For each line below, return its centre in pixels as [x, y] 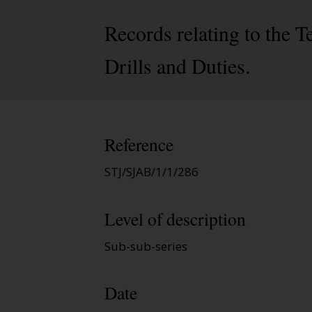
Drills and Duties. [177, 65]
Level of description [175, 218]
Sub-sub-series [146, 246]
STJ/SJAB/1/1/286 [151, 172]
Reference [139, 145]
